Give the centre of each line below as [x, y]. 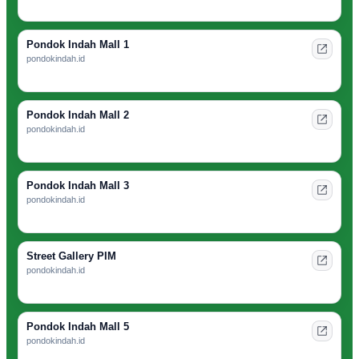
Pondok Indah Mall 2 [78, 115]
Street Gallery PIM [71, 256]
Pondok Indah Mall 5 [78, 327]
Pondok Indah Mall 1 [78, 45]
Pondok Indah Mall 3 [78, 186]
